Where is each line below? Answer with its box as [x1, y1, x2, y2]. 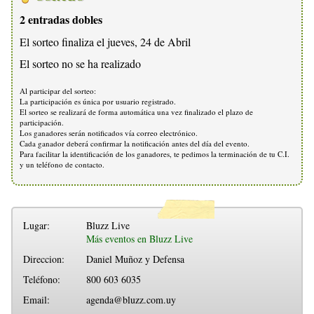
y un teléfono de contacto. [20, 158, 104, 170]
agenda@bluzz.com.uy [86, 292, 176, 306]
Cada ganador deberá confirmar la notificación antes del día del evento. [20, 137, 250, 149]
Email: [23, 292, 50, 306]
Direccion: [23, 252, 64, 266]
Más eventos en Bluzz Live [86, 231, 193, 245]
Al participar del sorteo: [20, 85, 96, 96]
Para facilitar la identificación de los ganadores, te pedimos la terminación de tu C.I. [20, 148, 289, 159]
